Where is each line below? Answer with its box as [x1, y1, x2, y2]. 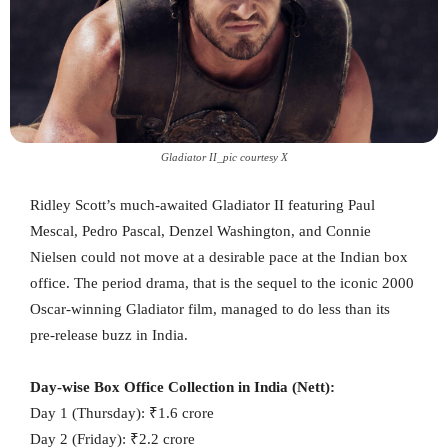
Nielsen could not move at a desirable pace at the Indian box [30, 248, 408, 265]
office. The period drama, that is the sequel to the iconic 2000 [30, 274, 414, 291]
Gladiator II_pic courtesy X [160, 150, 288, 163]
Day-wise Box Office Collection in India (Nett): [30, 378, 335, 395]
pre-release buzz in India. [30, 326, 188, 343]
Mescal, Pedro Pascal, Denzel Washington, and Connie [30, 222, 371, 239]
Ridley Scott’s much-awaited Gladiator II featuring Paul [30, 196, 375, 213]
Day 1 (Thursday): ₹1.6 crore [30, 404, 214, 421]
